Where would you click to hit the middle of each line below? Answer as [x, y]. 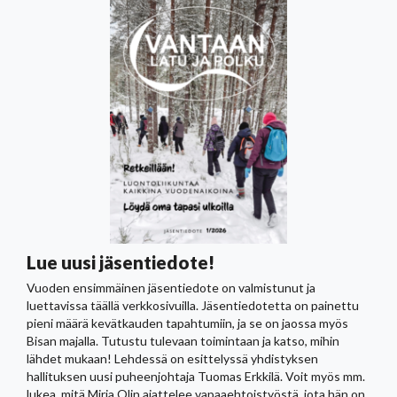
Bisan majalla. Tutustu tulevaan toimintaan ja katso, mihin [183, 340]
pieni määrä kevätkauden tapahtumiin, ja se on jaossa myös [187, 323]
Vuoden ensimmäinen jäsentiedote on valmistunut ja [171, 287]
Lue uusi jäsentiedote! [121, 261]
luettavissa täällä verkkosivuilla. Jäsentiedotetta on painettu [193, 305]
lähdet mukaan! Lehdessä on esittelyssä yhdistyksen [172, 358]
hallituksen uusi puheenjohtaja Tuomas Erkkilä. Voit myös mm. [196, 376]
